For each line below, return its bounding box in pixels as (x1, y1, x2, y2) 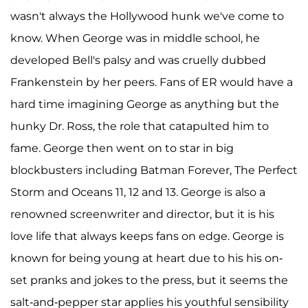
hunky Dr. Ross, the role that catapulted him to (10, 119, 269, 133)
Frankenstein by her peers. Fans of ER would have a (10, 75, 293, 89)
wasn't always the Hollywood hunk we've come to (10, 9, 284, 23)
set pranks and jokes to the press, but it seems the (10, 273, 288, 287)
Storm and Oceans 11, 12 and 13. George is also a (10, 185, 265, 199)
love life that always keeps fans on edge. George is (10, 229, 284, 243)
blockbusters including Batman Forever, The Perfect (10, 163, 298, 177)
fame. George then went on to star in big (10, 141, 234, 155)
